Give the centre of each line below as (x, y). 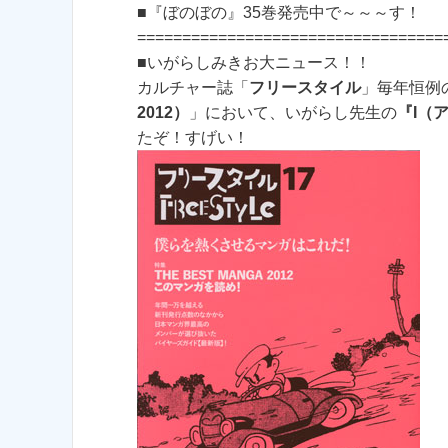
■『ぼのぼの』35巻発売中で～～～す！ (279, 13)
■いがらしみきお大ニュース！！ (254, 63)
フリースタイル (305, 88)
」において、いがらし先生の (293, 113)
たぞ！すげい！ (193, 138)
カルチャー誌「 (193, 88)
